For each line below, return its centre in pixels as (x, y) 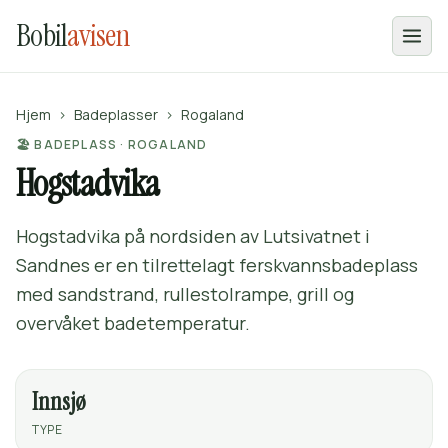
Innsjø (58, 401)
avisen (98, 35)
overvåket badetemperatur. (133, 323)
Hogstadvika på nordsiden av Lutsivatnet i (193, 236)
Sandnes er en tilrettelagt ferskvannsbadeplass (217, 265)
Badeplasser (116, 114)
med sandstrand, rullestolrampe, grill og (185, 294)
